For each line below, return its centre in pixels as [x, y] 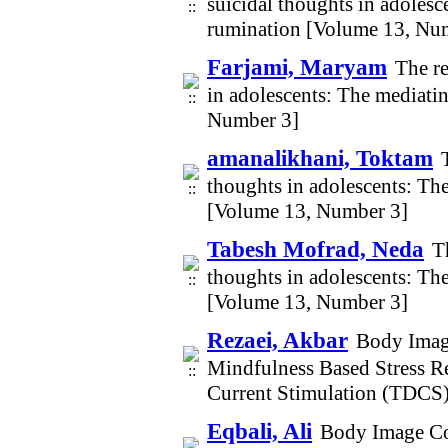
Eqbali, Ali [259, 431]
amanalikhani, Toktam [320, 158]
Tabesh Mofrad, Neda [315, 249]
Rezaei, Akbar [277, 340]
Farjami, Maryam [297, 67]
